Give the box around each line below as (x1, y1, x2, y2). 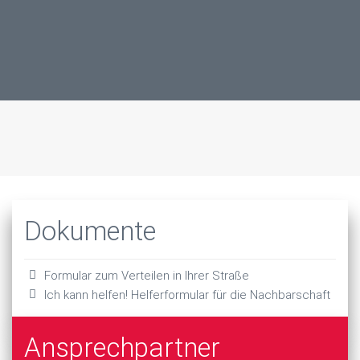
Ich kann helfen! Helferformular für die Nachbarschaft (44, 288, 330, 302)
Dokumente (24, 215, 156, 247)
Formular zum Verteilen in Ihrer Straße (44, 268, 249, 283)
